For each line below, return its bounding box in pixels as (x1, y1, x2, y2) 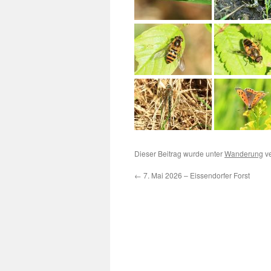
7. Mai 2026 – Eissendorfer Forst (142, 170, 250, 180)
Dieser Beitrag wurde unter (134, 148, 224, 158)
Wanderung (224, 148, 263, 158)
